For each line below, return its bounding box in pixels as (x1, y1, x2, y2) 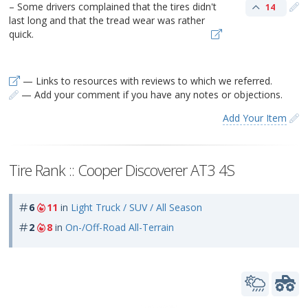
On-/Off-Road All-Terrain (65, 220, 174, 234)
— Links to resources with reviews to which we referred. (20, 74, 272, 87)
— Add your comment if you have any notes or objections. (19, 87, 283, 101)
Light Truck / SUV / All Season (71, 200, 202, 214)
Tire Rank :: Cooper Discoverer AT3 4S (9, 159, 234, 180)
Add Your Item (223, 111, 287, 124)
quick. (9, 27, 34, 41)
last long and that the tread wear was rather (9, 13, 205, 27)
